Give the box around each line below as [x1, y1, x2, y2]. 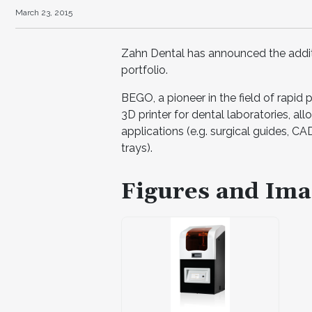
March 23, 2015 [15, 8, 72, 17]
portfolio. [121, 63, 168, 77]
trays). [121, 141, 153, 155]
